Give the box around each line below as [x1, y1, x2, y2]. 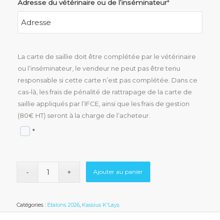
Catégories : [16, 201, 47, 209]
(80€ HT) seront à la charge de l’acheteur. [17, 111, 150, 120]
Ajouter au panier [93, 168, 143, 176]
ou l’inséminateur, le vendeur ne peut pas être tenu [17, 64, 180, 73]
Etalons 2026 [47, 201, 80, 209]
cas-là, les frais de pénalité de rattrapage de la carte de [17, 88, 192, 96]
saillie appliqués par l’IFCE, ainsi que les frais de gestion [17, 100, 190, 108]
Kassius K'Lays [82, 201, 119, 209]
